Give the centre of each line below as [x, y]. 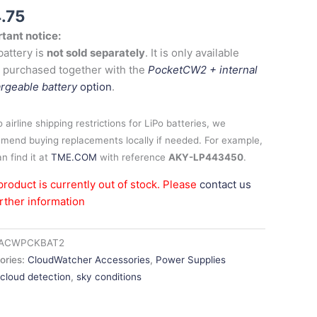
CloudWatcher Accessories [89, 259]
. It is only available [192, 53]
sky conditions [109, 276]
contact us [226, 184]
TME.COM [74, 157]
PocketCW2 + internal [203, 70]
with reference [133, 157]
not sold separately [96, 53]
